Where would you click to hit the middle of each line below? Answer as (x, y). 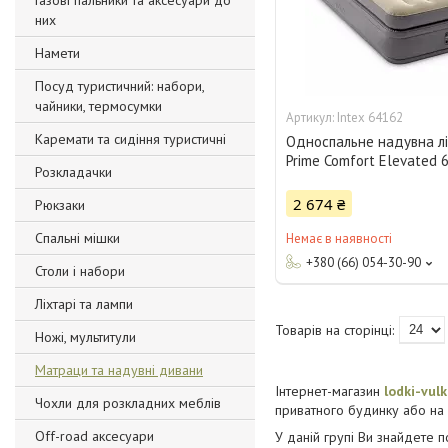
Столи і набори (80, 271)
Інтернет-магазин (327, 391)
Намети (57, 53)
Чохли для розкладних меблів (128, 403)
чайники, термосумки (98, 106)
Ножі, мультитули (85, 337)
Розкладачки (73, 172)
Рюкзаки (60, 205)
